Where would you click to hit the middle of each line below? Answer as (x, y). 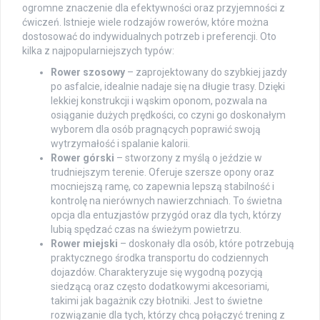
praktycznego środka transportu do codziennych (160, 258)
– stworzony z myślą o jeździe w (188, 158)
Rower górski (82, 158)
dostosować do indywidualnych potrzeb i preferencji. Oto (149, 37)
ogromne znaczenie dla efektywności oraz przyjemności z (154, 8)
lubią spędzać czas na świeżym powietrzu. (146, 230)
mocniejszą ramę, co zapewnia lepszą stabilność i (162, 187)
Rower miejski (84, 244)
